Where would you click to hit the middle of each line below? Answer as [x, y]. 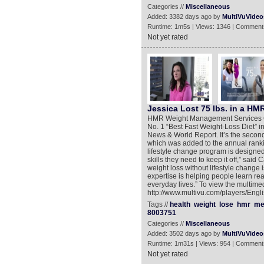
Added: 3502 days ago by [184, 233]
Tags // [158, 204]
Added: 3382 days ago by [184, 16]
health [180, 204]
